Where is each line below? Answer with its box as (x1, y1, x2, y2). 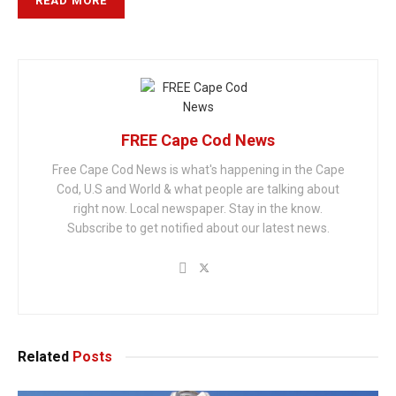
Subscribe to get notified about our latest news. (66, 221, 330, 236)
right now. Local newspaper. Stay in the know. (73, 202, 323, 217)
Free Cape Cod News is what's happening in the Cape (51, 163, 345, 178)
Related (18, 348, 69, 366)
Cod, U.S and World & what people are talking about (57, 182, 339, 197)
